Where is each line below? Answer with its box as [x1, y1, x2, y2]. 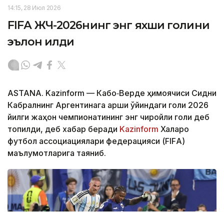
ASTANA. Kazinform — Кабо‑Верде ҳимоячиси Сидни [7, 88, 216, 98]
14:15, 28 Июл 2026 [7, 4, 61, 12]
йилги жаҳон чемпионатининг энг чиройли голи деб [7, 112, 209, 122]
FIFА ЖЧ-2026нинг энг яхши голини [7, 18, 209, 32]
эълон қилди [7, 35, 74, 49]
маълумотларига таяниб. [7, 148, 106, 158]
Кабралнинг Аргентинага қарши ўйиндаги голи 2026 [7, 100, 208, 110]
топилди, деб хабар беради [7, 124, 119, 134]
